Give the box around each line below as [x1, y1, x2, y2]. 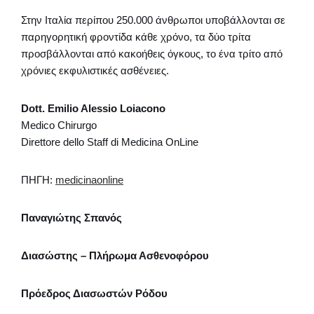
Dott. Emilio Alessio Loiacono [21, 102, 165, 114]
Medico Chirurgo [21, 118, 97, 131]
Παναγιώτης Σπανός [21, 211, 122, 224]
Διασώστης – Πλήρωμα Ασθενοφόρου [21, 249, 209, 261]
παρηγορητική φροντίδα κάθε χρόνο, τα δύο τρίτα [21, 30, 251, 43]
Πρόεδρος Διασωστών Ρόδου [21, 287, 168, 299]
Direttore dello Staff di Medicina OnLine [21, 135, 198, 148]
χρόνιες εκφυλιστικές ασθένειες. [21, 64, 169, 76]
